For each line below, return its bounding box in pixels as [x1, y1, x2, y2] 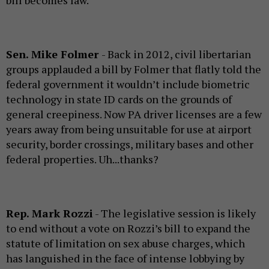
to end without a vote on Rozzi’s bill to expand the [6, 220, 250, 235]
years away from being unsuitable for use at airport [6, 121, 252, 136]
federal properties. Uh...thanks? [6, 151, 159, 166]
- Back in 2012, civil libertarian [101, 46, 251, 61]
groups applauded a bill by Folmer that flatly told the [6, 61, 261, 76]
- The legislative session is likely [93, 205, 256, 220]
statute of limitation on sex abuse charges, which [6, 235, 245, 250]
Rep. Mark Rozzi [6, 205, 93, 220]
